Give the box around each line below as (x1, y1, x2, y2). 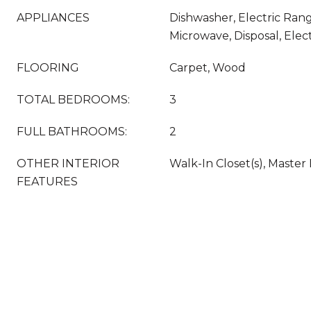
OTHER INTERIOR (17, 157, 119, 170)
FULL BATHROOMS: (17, 125, 127, 138)
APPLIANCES (17, 11, 90, 24)
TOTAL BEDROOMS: (17, 93, 130, 106)
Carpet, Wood (169, 61, 246, 74)
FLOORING (17, 61, 79, 74)
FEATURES (17, 175, 78, 188)
